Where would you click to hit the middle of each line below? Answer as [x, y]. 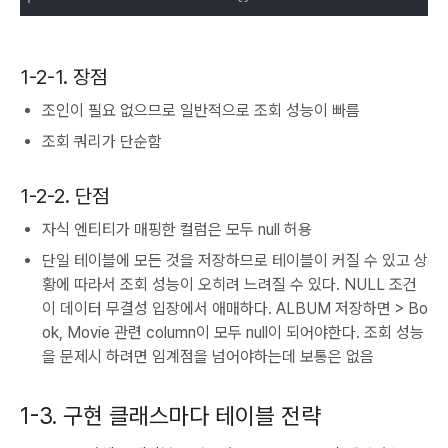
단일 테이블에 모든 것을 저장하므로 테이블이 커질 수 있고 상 [235, 261]
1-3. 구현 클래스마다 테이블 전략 [170, 416]
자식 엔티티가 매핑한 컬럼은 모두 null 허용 [177, 230]
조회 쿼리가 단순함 [102, 142]
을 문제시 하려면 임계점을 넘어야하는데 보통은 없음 [208, 357]
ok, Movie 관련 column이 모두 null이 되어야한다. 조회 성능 [233, 333]
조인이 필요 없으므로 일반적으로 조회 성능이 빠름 [201, 111]
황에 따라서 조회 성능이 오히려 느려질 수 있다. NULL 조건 [229, 285]
